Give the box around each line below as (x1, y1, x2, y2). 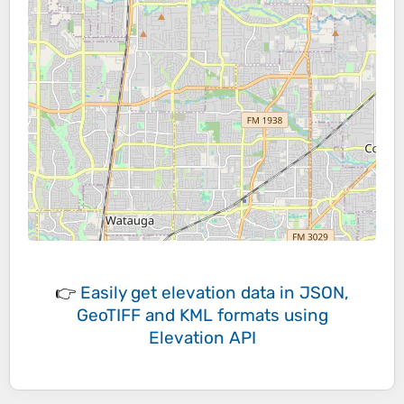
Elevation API (148, 327, 256, 349)
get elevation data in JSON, (131, 282, 349, 304)
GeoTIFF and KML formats (76, 305, 280, 326)
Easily (80, 282, 131, 304)
